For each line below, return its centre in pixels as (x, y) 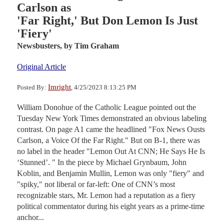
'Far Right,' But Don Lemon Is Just (107, 20)
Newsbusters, (39, 45)
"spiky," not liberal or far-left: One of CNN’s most (96, 184)
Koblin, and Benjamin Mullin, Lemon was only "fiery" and (110, 173)
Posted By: (32, 87)
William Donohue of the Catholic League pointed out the (106, 107)
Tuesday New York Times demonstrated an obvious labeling (112, 118)
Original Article (41, 66)
